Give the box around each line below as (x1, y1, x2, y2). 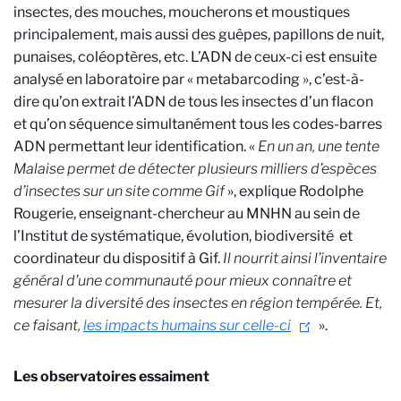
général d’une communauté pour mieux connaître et (13, 272, 352, 289)
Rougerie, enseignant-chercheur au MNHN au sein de (13, 205, 360, 222)
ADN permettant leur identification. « (13, 138, 258, 155)
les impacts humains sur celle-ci (83, 317, 291, 334)
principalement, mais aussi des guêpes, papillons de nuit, (13, 26, 384, 43)
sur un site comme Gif (83, 183, 227, 200)
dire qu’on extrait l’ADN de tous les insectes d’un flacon (13, 93, 373, 110)
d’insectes (13, 183, 81, 200)
